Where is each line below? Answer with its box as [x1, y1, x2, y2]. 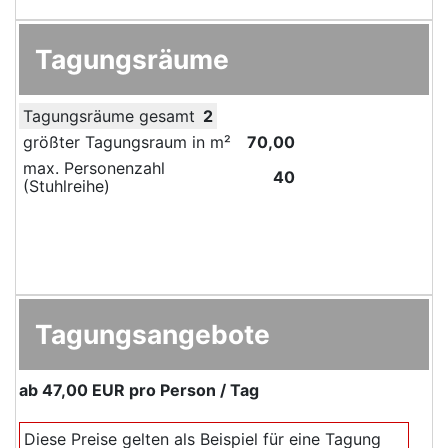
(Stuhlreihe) [23, 176, 110, 197]
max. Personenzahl [23, 158, 165, 179]
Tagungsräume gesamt [23, 106, 195, 127]
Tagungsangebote [35, 318, 270, 351]
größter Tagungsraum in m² [23, 132, 231, 153]
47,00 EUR [42, 380, 125, 401]
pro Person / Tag [125, 380, 259, 401]
